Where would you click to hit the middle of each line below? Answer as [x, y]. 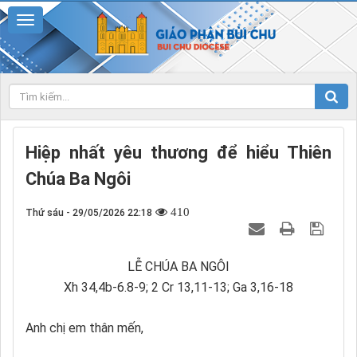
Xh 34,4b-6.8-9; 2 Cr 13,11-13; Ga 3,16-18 [178, 287]
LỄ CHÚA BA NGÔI [178, 266]
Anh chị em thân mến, [84, 328]
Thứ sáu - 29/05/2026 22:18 [89, 212]
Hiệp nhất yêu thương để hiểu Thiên [178, 152]
